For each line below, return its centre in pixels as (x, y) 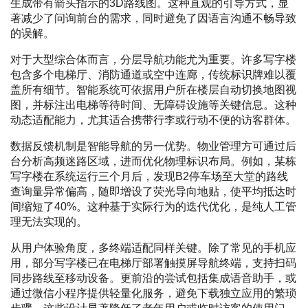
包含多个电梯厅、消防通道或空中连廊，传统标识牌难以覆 (153, 75)
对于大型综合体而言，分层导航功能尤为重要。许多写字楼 (153, 60)
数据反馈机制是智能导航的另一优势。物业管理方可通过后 (153, 146)
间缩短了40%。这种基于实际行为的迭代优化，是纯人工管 (153, 207)
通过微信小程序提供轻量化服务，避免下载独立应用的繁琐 (153, 294)
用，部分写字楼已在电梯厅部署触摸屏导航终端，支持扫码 (153, 263)
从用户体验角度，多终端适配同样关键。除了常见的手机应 (153, 248)
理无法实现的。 (49, 222)
